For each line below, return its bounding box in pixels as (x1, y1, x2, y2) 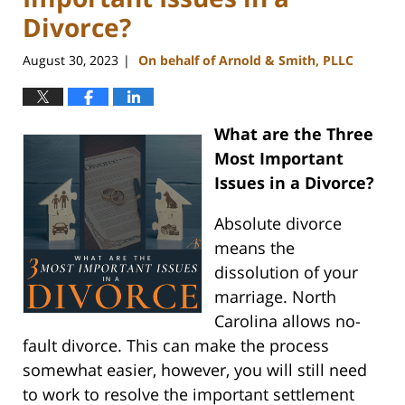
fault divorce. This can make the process (23, 334, 329, 357)
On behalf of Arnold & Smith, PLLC (138, 52, 353, 70)
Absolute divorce (213, 212, 342, 235)
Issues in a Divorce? (213, 172, 374, 194)
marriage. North (213, 286, 336, 308)
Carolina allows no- (213, 310, 361, 333)
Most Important (213, 147, 344, 170)
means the (213, 237, 295, 259)
